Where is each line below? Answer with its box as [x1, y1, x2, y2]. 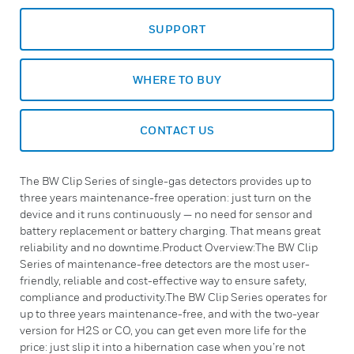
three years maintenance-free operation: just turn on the [20, 190, 311, 204]
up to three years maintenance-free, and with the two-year [20, 307, 319, 320]
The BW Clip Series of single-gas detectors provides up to [20, 174, 311, 187]
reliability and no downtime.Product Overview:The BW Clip [20, 240, 318, 254]
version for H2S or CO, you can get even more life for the [20, 323, 307, 337]
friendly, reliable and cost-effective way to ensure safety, [20, 273, 307, 287]
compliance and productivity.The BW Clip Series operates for [20, 290, 327, 303]
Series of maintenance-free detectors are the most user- [20, 257, 310, 270]
